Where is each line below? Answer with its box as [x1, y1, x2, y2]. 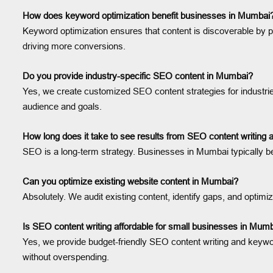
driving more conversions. [23, 41, 126, 51]
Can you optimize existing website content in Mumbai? [23, 176, 238, 186]
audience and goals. [23, 101, 102, 112]
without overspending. [23, 252, 109, 262]
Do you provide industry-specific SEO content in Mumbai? [23, 71, 253, 81]
